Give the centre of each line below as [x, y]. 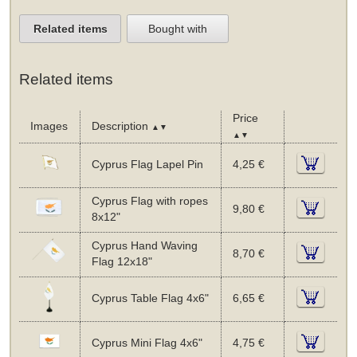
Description [121, 126]
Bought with [178, 28]
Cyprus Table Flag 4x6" [150, 298]
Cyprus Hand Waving [144, 245]
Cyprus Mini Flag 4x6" [147, 343]
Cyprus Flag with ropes [149, 201]
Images [49, 126]
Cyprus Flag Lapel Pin [147, 164]
